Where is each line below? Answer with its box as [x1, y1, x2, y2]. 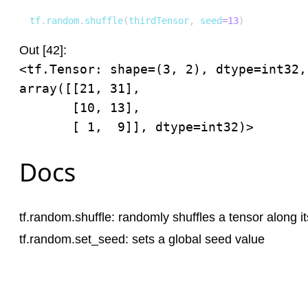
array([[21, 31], [19, 81, 140, 96]
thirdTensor [129, 15, 189, 26]
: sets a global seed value [125, 232, 265, 246]
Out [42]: [19, 43, 67, 57]
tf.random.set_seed [19, 232, 125, 246]
